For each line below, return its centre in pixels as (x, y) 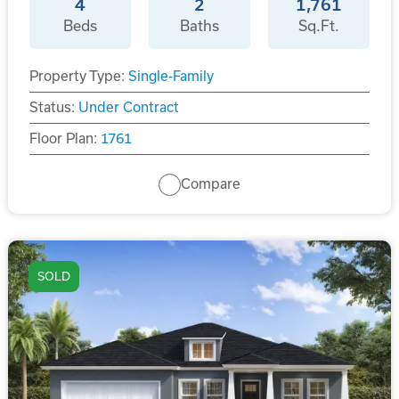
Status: (52, 107)
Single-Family (171, 76)
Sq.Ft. (319, 25)
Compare (211, 184)
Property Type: (77, 76)
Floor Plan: (63, 138)
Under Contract (128, 107)
